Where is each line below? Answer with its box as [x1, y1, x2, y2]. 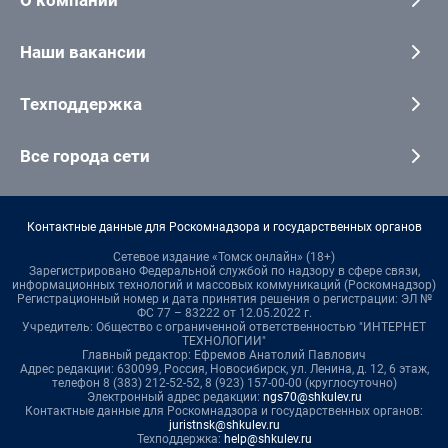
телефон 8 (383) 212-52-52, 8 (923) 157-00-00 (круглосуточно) [51, 376, 397, 391]
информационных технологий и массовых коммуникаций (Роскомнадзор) [12, 278, 436, 293]
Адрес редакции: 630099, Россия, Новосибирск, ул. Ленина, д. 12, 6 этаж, [19, 362, 429, 377]
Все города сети [20, 146, 150, 167]
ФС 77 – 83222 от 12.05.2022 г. [136, 306, 312, 321]
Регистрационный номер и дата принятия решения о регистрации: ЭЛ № [16, 292, 432, 307]
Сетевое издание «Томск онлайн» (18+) [113, 250, 335, 265]
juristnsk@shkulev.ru [168, 418, 280, 433]
